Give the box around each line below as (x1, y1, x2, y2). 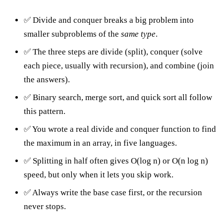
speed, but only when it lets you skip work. (24, 169, 173, 179)
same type (121, 29, 156, 39)
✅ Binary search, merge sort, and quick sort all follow (24, 92, 212, 102)
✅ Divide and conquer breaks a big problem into (24, 15, 194, 25)
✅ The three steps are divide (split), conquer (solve (24, 47, 203, 56)
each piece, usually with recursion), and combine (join (24, 60, 214, 70)
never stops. (24, 201, 66, 211)
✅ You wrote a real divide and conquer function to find (24, 124, 216, 134)
